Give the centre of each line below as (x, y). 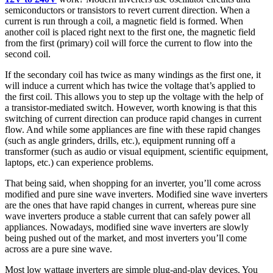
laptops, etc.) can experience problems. (79, 162)
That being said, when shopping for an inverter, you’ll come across (133, 183)
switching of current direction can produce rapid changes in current (133, 118)
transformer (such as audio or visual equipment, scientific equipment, (136, 151)
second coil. (28, 54)
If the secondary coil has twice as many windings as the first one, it (133, 74)
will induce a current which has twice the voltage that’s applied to (130, 85)
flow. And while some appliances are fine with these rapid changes (133, 129)
